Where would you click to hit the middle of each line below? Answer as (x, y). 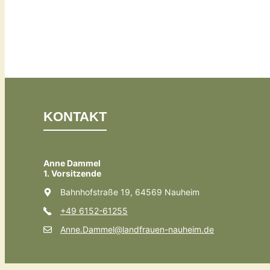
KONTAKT (75, 117)
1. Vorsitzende (72, 174)
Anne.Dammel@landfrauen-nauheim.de (137, 230)
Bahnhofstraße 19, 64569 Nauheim (130, 192)
